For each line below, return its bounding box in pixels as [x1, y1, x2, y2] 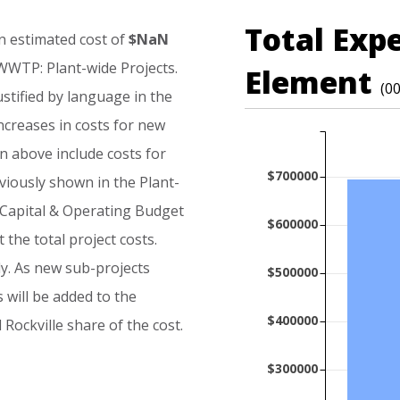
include [56, 144, 104, 163]
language [67, 87, 130, 106]
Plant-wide [46, 58, 117, 78]
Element [245, 62, 380, 104]
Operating [62, 201, 131, 221]
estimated [10, 29, 76, 49]
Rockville [5, 315, 63, 335]
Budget [135, 201, 184, 221]
